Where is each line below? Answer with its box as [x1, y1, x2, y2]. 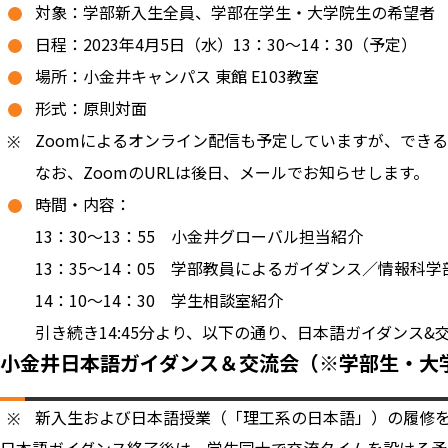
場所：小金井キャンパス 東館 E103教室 [35, 64, 319, 88]
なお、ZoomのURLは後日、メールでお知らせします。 [35, 160, 429, 184]
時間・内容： [35, 192, 131, 216]
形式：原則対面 [35, 96, 147, 120]
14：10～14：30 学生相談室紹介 [35, 288, 283, 312]
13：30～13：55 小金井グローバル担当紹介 [35, 224, 363, 248]
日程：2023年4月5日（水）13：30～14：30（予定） [35, 32, 417, 56]
